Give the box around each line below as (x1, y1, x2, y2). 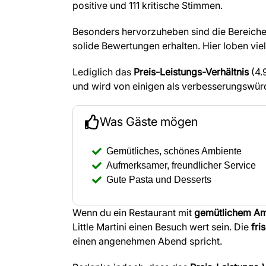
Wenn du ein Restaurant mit (72, 207, 194, 219)
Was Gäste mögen (100, 115, 198, 129)
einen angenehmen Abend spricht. (72, 235, 222, 248)
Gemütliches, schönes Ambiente (106, 146, 242, 157)
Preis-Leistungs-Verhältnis (134, 66, 249, 78)
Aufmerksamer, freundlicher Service (106, 160, 256, 171)
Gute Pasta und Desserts (106, 175, 211, 185)
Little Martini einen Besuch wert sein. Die (72, 221, 251, 233)
